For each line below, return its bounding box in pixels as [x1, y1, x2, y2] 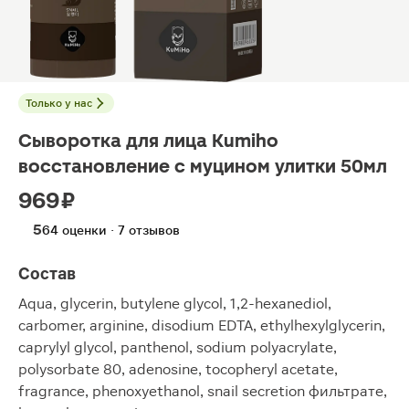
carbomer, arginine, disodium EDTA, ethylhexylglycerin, [18, 317, 385, 334]
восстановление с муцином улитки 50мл [18, 155, 387, 177]
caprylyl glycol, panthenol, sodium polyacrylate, [18, 339, 337, 356]
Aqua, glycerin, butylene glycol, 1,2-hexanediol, [18, 295, 331, 312]
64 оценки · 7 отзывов [42, 223, 180, 237]
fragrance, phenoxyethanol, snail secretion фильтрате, [18, 383, 387, 400]
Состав [18, 264, 76, 283]
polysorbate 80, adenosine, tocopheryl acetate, [18, 361, 338, 378]
